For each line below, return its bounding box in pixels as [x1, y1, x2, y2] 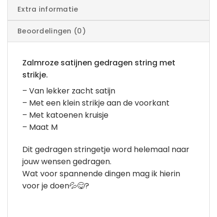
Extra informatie [17, 4, 78, 14]
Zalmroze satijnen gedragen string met [22, 57, 175, 68]
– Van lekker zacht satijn [22, 85, 115, 96]
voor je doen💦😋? [22, 180, 89, 191]
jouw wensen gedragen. [22, 155, 111, 167]
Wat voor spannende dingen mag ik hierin [22, 168, 180, 179]
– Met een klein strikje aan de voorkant [22, 97, 170, 108]
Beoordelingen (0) [17, 26, 86, 36]
